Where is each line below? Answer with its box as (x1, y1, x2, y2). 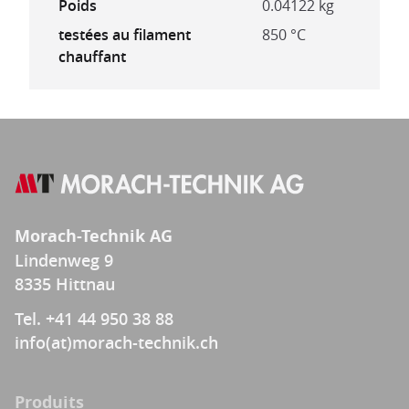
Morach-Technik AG (15, 225, 173, 247)
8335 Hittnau (15, 273, 115, 295)
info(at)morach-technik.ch (15, 331, 218, 353)
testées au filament (58, 25, 191, 45)
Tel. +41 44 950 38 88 (15, 308, 173, 330)
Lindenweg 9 (15, 249, 113, 271)
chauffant (58, 47, 126, 67)
